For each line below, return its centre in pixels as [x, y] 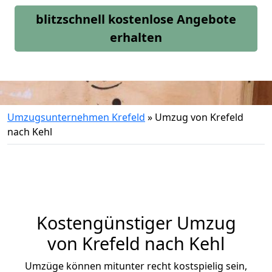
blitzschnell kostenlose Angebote [136, 19]
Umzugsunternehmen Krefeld [76, 117]
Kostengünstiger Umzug [136, 223]
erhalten [136, 37]
